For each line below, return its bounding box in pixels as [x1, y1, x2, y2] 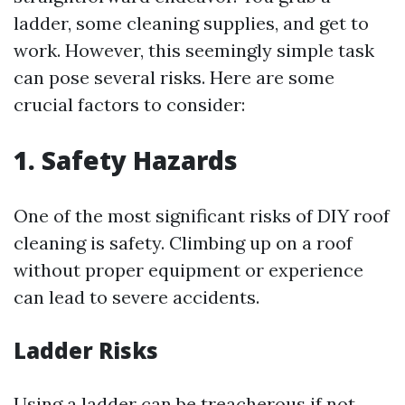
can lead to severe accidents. [14, 286, 259, 308]
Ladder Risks [14, 335, 158, 365]
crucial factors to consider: [14, 93, 245, 116]
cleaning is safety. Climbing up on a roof [14, 231, 353, 254]
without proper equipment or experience [14, 259, 363, 281]
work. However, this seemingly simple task [14, 39, 374, 61]
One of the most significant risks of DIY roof [14, 204, 390, 227]
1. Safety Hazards [14, 143, 238, 177]
